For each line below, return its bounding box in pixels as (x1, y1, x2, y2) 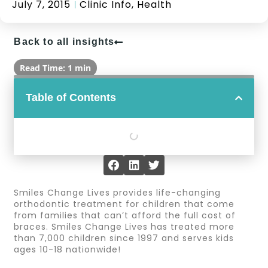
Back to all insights (14, 36, 115, 47)
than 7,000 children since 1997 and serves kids (14, 232, 234, 245)
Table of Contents (26, 92, 117, 104)
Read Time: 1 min (20, 62, 92, 74)
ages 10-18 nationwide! (14, 243, 121, 256)
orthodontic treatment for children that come (14, 198, 235, 211)
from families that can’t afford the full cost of (14, 209, 236, 222)
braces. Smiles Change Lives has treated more (14, 221, 235, 233)
